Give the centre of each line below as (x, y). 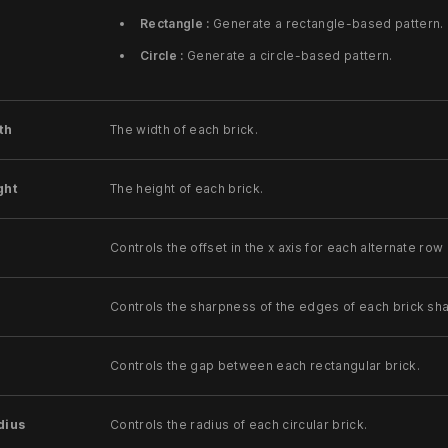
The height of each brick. (187, 188)
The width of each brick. (184, 129)
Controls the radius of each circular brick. (239, 424)
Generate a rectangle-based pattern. (326, 23)
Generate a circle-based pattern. (288, 56)
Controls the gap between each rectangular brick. (265, 365)
